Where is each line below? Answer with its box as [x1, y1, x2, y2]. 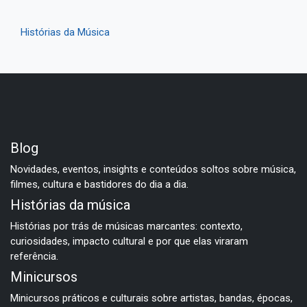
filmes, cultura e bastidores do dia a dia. [10, 177, 188, 191]
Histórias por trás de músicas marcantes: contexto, [10, 219, 243, 232]
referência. [10, 249, 58, 262]
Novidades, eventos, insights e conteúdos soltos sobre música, [10, 162, 296, 175]
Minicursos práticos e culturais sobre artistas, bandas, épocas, [10, 291, 293, 304]
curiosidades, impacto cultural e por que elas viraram [10, 234, 248, 247]
